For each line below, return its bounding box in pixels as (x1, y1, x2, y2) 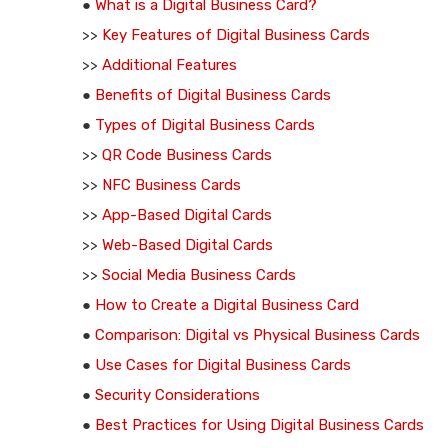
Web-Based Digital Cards (102, 236, 273, 254)
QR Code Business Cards (102, 146, 272, 164)
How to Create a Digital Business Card (95, 296, 359, 314)
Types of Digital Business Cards (95, 116, 315, 134)
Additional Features (102, 56, 237, 74)
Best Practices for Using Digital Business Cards (95, 416, 424, 434)
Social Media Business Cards (102, 266, 296, 284)
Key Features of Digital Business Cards (102, 26, 370, 44)
